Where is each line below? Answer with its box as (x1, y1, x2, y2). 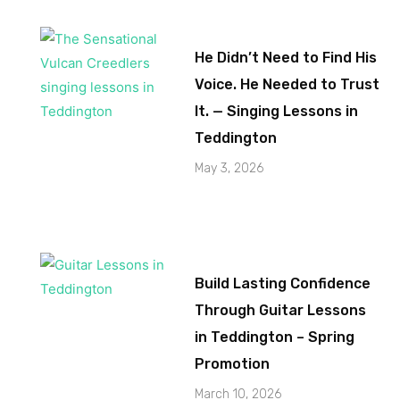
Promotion (195, 354, 271, 372)
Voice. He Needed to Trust (195, 75, 380, 93)
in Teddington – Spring (195, 328, 355, 346)
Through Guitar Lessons (195, 301, 367, 319)
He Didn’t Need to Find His (195, 48, 378, 66)
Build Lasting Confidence (195, 274, 371, 292)
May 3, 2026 (195, 160, 264, 176)
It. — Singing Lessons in (195, 102, 359, 120)
